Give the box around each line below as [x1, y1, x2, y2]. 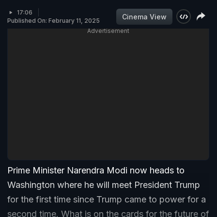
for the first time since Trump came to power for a [7, 194, 206, 205]
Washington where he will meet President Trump [7, 180, 200, 190]
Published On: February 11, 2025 [7, 17, 100, 25]
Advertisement [87, 27, 129, 35]
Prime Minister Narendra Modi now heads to [7, 165, 185, 176]
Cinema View [122, 12, 167, 21]
